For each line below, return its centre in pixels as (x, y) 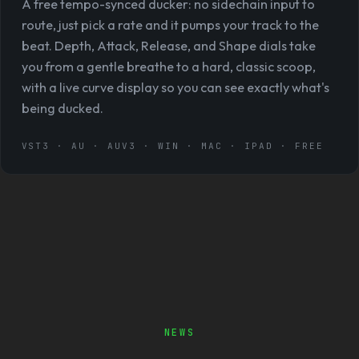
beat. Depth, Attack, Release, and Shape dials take (168, 45)
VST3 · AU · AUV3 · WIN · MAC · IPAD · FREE (173, 146)
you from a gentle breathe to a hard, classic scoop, (168, 66)
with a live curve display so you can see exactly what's (175, 87)
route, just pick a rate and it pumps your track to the (170, 24)
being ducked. (62, 108)
